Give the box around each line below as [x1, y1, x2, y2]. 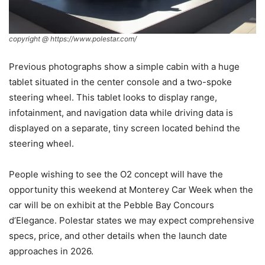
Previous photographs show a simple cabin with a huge [9, 60, 240, 72]
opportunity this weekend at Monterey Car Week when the [9, 183, 253, 195]
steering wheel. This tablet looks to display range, [9, 91, 217, 103]
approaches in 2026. [9, 245, 93, 257]
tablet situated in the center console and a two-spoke [9, 76, 232, 88]
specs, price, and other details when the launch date [9, 230, 227, 241]
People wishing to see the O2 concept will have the [9, 168, 223, 180]
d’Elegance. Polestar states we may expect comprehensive [9, 214, 254, 226]
